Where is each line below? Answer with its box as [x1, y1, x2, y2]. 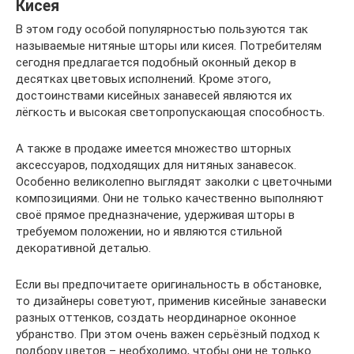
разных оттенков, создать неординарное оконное [16, 311, 296, 326]
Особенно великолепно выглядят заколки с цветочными [16, 175, 332, 190]
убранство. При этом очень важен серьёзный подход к [16, 327, 320, 342]
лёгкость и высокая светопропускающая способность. [16, 105, 325, 120]
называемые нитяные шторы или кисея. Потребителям [16, 39, 322, 54]
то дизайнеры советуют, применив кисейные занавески [16, 294, 326, 309]
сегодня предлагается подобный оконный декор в [16, 55, 296, 70]
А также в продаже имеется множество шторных [16, 141, 291, 156]
